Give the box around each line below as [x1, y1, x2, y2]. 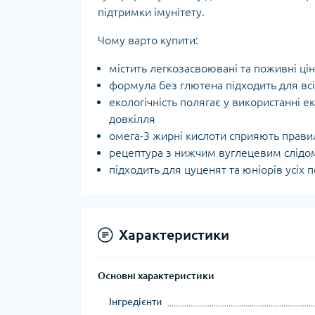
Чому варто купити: [98, 34, 198, 46]
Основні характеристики [98, 270, 214, 281]
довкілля [109, 112, 155, 125]
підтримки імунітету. [98, 6, 205, 18]
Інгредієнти [109, 296, 162, 307]
